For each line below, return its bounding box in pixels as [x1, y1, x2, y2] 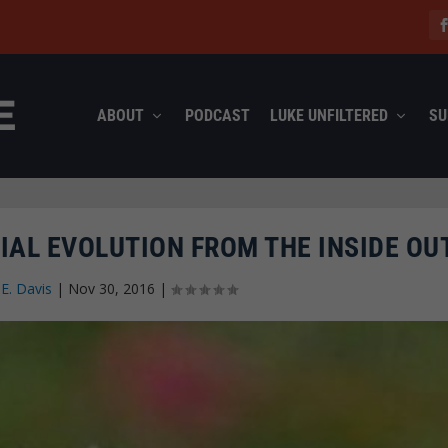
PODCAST [184, 105, 250, 125]
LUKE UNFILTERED [269, 105, 388, 125]
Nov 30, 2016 [68, 278, 156, 298]
